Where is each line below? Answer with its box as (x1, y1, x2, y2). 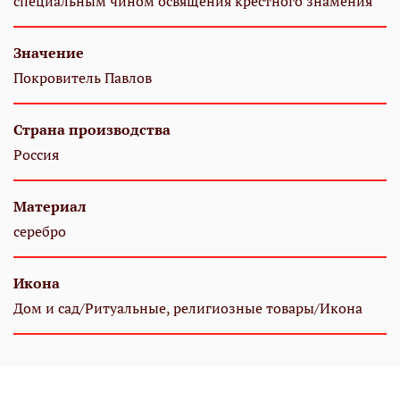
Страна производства (13, 120, 171, 140)
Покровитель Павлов (13, 68, 152, 88)
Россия (13, 145, 59, 165)
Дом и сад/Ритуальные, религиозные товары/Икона (13, 298, 362, 319)
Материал (13, 196, 86, 217)
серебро (13, 221, 66, 242)
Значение (13, 43, 84, 63)
